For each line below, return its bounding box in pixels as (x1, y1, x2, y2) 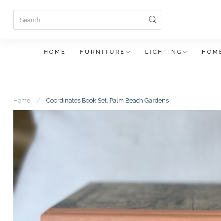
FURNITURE (79, 49, 125, 55)
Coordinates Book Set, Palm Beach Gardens (46, 97, 169, 104)
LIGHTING (145, 49, 182, 55)
